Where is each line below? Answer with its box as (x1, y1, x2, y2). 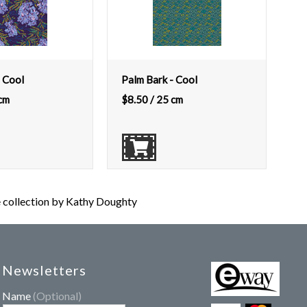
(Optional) (33, 289, 82, 302)
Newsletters (2, 262, 87, 278)
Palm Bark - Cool (121, 73, 198, 86)
